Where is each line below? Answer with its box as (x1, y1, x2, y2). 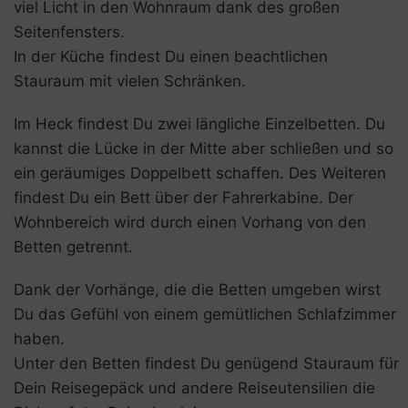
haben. (14, 329, 65, 348)
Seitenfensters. (14, 22, 125, 41)
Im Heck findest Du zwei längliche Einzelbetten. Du (14, 114, 385, 133)
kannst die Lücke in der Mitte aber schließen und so (14, 138, 393, 158)
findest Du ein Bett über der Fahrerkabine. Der (14, 188, 353, 207)
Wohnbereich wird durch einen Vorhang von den (14, 212, 366, 231)
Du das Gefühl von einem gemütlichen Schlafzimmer (14, 304, 396, 323)
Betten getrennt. (14, 237, 133, 256)
